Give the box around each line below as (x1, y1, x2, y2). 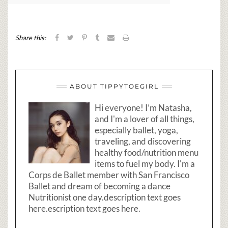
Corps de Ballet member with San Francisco (28, 169, 189, 181)
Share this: (15, 34, 46, 42)
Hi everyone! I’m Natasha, (95, 102, 192, 113)
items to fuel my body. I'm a (95, 158, 195, 169)
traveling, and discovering (95, 136, 191, 147)
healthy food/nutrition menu (95, 147, 198, 158)
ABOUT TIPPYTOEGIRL (69, 82, 159, 91)
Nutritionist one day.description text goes (28, 192, 181, 203)
